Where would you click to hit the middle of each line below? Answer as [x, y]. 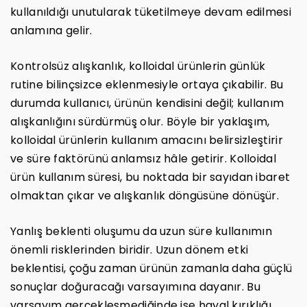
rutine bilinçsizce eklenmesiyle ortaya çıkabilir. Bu [147, 84]
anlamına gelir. [51, 30]
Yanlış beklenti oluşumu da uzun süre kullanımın [142, 231]
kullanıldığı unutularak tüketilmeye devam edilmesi [151, 12]
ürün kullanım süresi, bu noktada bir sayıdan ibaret [150, 177]
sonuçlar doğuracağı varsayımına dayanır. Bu [135, 286]
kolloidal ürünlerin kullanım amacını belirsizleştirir [147, 140]
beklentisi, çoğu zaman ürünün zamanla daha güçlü [151, 268]
